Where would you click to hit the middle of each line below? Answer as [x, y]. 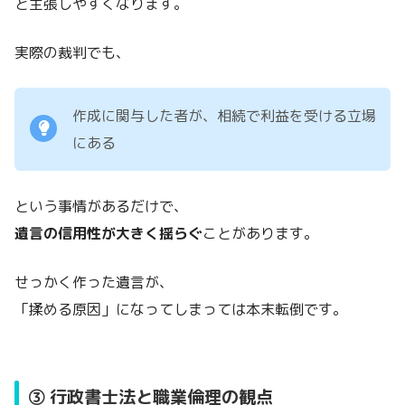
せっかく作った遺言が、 [94, 282]
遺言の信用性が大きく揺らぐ [108, 233]
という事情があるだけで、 [101, 206]
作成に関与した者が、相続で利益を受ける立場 [224, 115]
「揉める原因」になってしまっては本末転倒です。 [181, 309]
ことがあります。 [260, 233]
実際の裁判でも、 [72, 52]
